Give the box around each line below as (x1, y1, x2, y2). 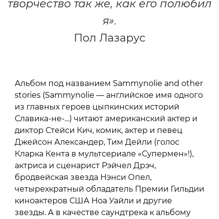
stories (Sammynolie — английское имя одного (15, 90, 203, 100)
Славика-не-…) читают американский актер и (15, 114, 197, 124)
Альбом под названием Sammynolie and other (15, 79, 203, 88)
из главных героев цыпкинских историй (15, 102, 179, 112)
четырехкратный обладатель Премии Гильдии (15, 184, 204, 194)
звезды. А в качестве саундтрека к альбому (15, 208, 191, 218)
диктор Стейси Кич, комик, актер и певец (15, 126, 182, 135)
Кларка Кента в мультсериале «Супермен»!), (15, 149, 194, 159)
